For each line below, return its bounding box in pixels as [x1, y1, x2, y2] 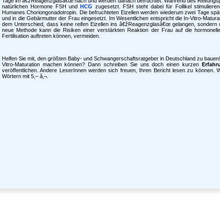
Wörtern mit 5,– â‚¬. [1, 73, 48, 80]
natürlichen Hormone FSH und [1, 3, 81, 10]
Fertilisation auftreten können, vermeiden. [1, 33, 100, 39]
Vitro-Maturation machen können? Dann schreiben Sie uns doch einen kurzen [1, 61, 202, 68]
